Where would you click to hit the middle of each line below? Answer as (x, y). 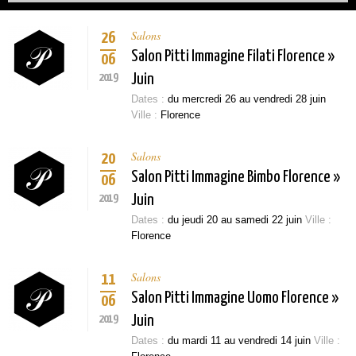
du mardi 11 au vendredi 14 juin (239, 341)
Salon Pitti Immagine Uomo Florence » (235, 298)
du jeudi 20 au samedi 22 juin (235, 220)
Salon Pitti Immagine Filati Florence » (233, 56)
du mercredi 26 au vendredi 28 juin (247, 99)
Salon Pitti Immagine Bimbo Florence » (236, 177)
